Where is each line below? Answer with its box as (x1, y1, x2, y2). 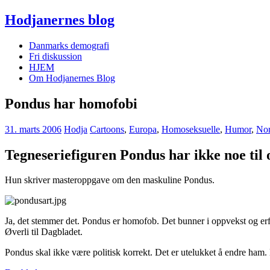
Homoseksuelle (162, 124, 220, 134)
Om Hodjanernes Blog (29, 72, 115, 83)
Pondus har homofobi (5, 95, 137, 111)
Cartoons (90, 124, 124, 134)
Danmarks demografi (29, 40, 109, 51)
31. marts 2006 (5, 124, 61, 134)
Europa (129, 124, 157, 134)
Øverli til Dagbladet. (5, 227, 83, 237)
